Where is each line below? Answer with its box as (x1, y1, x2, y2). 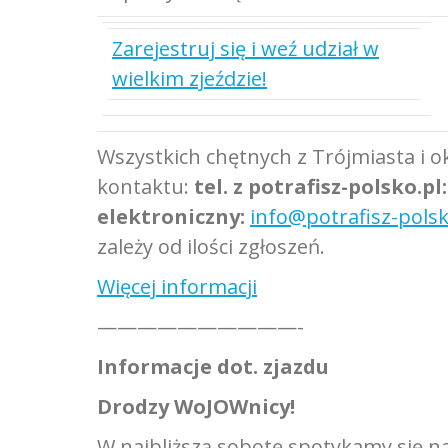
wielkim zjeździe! (112, 65, 267, 92)
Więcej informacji (97, 273, 257, 300)
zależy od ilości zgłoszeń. (97, 233, 325, 260)
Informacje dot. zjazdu (97, 353, 329, 380)
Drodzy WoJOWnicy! (97, 393, 295, 420)
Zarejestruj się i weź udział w (112, 35, 379, 62)
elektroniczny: (97, 203, 245, 230)
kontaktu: (97, 173, 189, 200)
